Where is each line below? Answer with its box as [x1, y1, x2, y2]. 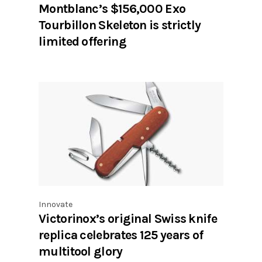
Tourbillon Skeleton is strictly [39, 18, 201, 33]
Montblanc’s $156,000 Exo [39, 1, 186, 16]
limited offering [39, 34, 126, 49]
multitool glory [39, 244, 123, 259]
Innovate [39, 199, 73, 210]
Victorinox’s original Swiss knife [39, 211, 217, 226]
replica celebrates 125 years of [39, 227, 204, 243]
